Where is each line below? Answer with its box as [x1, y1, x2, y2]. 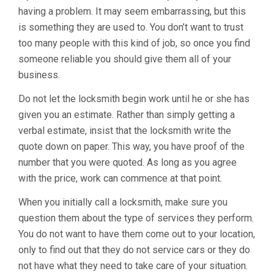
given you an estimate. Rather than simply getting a [18, 109, 235, 120]
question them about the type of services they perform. [18, 212, 254, 224]
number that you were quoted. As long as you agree [18, 157, 237, 168]
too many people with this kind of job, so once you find [18, 37, 250, 49]
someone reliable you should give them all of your [18, 53, 231, 65]
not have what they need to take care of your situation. [18, 260, 248, 272]
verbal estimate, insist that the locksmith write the [18, 125, 231, 136]
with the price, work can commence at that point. [18, 172, 222, 184]
